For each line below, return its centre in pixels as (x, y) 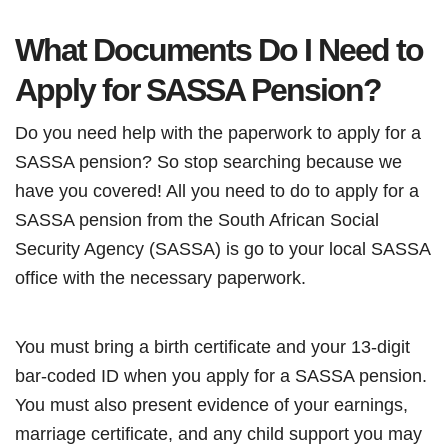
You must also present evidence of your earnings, (211, 404)
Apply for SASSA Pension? (198, 90)
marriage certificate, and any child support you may (218, 433)
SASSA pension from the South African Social (197, 219)
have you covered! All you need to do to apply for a (217, 190)
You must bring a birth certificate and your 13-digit (212, 346)
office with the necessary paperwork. (160, 277)
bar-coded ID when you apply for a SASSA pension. (221, 375)
